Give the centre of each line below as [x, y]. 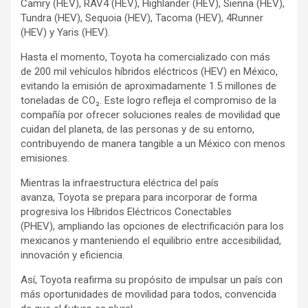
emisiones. [45, 158]
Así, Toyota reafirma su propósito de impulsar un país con [152, 280]
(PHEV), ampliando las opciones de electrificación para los [152, 226]
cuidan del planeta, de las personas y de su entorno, [137, 129]
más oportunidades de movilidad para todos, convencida [148, 294]
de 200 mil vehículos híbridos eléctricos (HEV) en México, [149, 71]
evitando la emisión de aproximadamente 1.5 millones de [148, 86]
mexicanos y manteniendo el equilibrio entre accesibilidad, [151, 241]
